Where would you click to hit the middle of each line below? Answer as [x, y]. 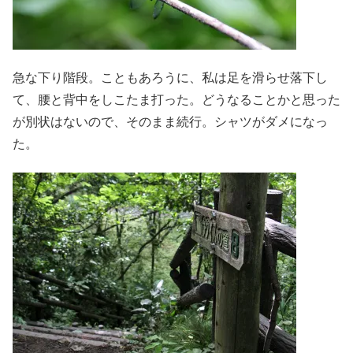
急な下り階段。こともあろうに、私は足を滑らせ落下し [170, 78]
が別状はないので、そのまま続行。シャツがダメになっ [170, 122]
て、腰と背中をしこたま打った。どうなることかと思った [176, 100]
